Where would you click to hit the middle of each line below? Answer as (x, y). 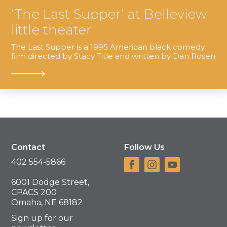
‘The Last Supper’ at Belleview (109, 14)
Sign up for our (42, 218)
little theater (51, 30)
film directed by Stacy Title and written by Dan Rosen (113, 56)
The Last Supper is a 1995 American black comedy (108, 47)
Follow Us (144, 147)
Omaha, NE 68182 (47, 203)
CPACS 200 (34, 193)
